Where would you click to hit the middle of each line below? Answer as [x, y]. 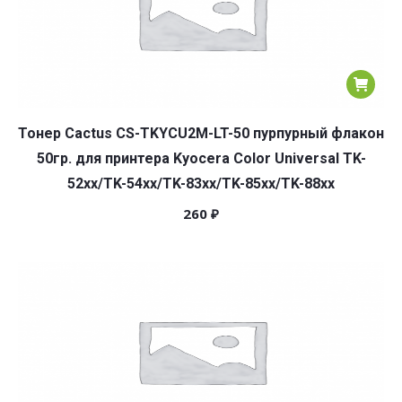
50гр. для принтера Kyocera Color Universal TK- [201, 158]
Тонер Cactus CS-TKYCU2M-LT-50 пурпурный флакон [201, 133]
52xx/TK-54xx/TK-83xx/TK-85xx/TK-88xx [201, 184]
